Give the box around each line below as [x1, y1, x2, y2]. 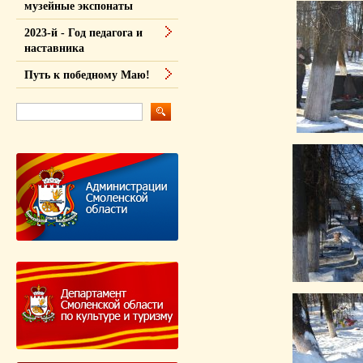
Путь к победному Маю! [24, 69, 150, 81]
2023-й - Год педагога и [24, 27, 143, 39]
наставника [24, 42, 84, 54]
